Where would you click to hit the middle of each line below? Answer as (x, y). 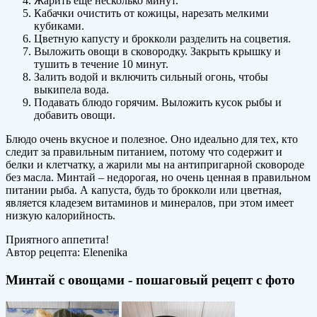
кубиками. (59, 26)
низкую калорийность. (60, 216)
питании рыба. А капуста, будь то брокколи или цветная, (144, 190)
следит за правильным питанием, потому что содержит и (144, 152)
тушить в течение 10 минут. (101, 64)
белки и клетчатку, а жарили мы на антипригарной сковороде (155, 165)
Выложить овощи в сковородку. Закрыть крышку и (157, 52)
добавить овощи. (75, 115)
